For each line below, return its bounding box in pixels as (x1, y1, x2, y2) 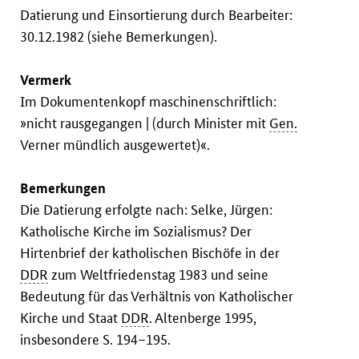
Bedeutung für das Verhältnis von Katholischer (20, 288, 294, 305)
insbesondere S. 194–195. (20, 331, 171, 349)
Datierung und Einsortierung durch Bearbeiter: (20, 6, 293, 24)
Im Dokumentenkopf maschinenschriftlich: (20, 93, 277, 111)
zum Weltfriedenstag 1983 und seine (48, 266, 269, 284)
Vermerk (20, 71, 72, 89)
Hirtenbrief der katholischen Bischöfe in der (20, 244, 280, 262)
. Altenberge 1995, (149, 309, 257, 327)
